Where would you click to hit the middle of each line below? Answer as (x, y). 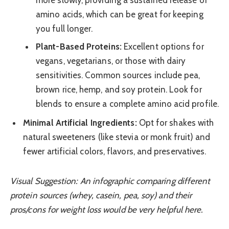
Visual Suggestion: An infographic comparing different (110, 181)
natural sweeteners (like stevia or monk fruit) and (117, 137)
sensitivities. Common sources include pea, (118, 75)
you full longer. (64, 28)
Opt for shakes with (175, 122)
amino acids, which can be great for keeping (120, 14)
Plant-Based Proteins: (79, 47)
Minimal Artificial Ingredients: (80, 122)
